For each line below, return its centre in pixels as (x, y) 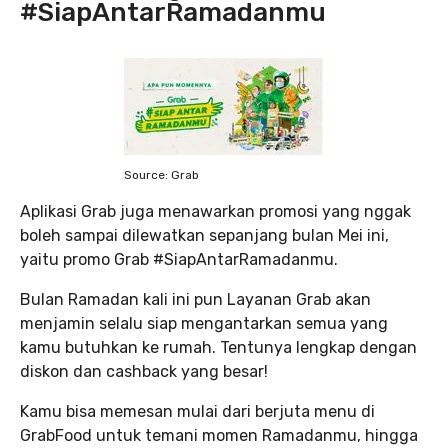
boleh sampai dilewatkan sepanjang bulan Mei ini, (204, 235)
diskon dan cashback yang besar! (144, 371)
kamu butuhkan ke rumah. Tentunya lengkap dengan (218, 347)
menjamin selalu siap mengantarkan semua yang (204, 323)
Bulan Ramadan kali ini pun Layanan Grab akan (195, 299)
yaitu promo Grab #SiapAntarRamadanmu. (179, 259)
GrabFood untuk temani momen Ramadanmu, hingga (219, 435)
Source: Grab (161, 174)
